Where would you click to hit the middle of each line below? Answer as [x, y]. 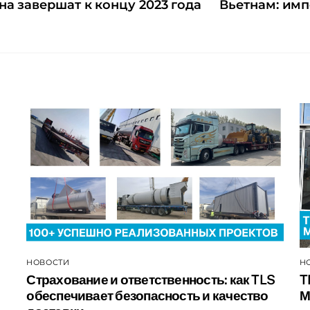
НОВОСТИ [48, 262]
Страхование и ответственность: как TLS [151, 280]
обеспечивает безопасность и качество [147, 296]
